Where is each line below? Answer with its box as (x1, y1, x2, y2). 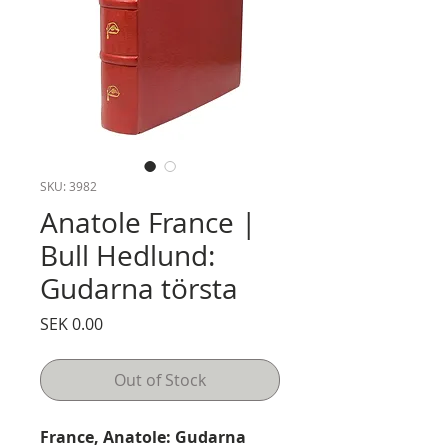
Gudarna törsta (40, 270, 238, 307)
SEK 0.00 (40, 313, 103, 335)
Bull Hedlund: (40, 237, 215, 274)
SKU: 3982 (40, 178, 97, 194)
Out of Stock (114, 369, 206, 391)
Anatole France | (40, 204, 256, 241)
